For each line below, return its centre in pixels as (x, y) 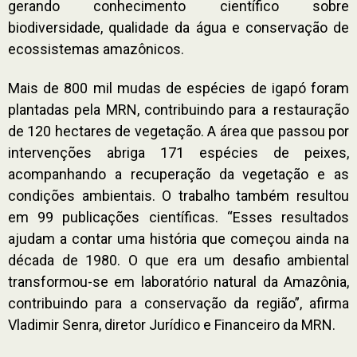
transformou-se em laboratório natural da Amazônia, (178, 281)
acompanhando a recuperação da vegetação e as (178, 174)
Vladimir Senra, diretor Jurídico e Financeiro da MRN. (172, 324)
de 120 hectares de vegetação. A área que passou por (178, 131)
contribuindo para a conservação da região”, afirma (178, 303)
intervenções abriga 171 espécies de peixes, (178, 152)
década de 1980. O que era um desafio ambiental (178, 260)
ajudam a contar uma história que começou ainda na (178, 238)
